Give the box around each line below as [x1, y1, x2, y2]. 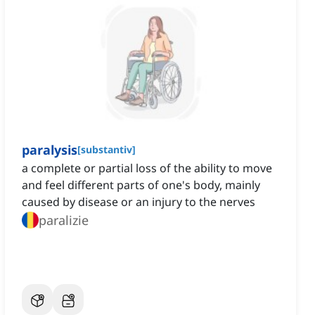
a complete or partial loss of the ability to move [22, 160, 272, 176]
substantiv [81, 143, 132, 157]
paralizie [39, 212, 89, 229]
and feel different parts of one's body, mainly [22, 177, 260, 193]
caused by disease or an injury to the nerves [22, 194, 255, 210]
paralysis [22, 141, 77, 159]
